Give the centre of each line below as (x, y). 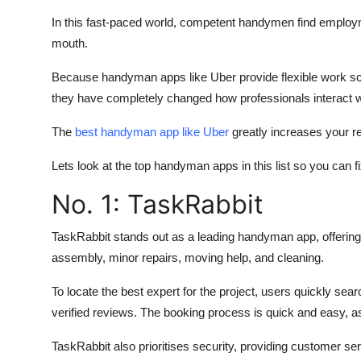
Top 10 (33, 14)
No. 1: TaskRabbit (158, 205)
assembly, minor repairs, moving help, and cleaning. (188, 258)
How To (36, 53)
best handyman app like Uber (152, 132)
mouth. (70, 44)
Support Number (63, 93)
